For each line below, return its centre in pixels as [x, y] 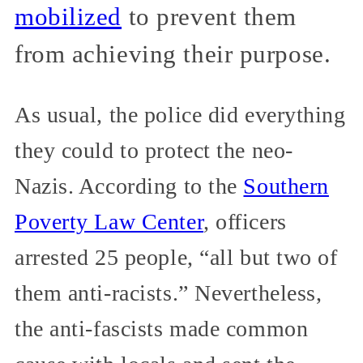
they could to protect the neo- [154, 151]
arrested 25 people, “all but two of [176, 258]
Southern [286, 186]
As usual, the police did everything [180, 115]
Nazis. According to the [129, 186]
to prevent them [209, 17]
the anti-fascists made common [162, 329]
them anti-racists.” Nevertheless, [169, 293]
